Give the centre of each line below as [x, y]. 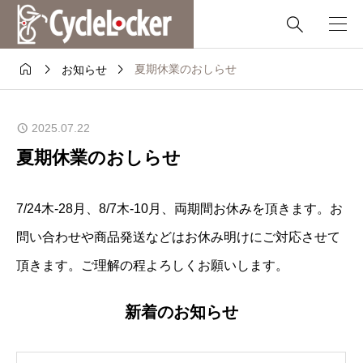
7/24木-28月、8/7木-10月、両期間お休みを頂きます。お [179, 208]
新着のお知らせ [181, 312]
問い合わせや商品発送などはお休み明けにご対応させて [178, 237]
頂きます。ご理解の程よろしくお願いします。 [152, 265]
